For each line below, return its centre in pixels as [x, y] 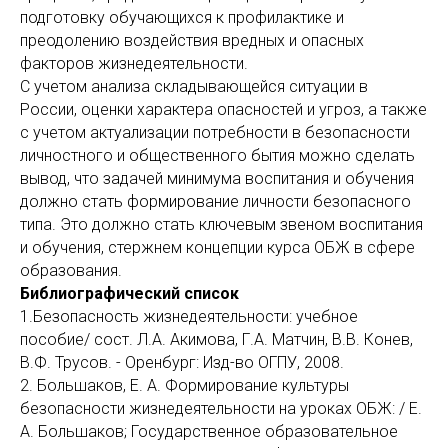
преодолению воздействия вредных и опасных [192, 40]
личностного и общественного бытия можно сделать [217, 155]
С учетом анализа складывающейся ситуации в [194, 86]
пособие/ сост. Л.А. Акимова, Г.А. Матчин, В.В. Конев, [216, 339]
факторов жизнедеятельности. [134, 63]
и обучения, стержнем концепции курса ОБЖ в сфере [217, 247]
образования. [71, 270]
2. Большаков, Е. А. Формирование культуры [184, 385]
